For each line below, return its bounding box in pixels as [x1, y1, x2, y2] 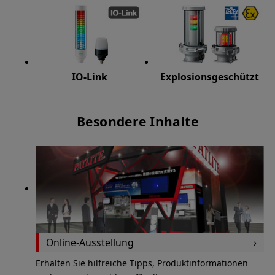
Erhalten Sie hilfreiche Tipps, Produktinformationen [35, 257, 248, 269]
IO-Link [72, 69, 108, 83]
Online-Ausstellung [45, 235, 134, 249]
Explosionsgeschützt [160, 69, 260, 83]
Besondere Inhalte [76, 113, 199, 130]
